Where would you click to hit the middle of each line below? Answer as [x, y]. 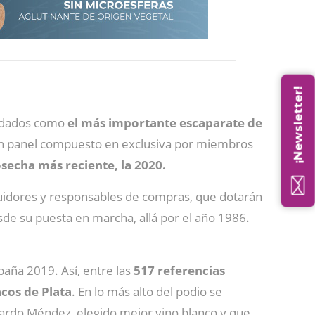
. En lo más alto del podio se [147, 291]
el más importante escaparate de [165, 122]
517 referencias [179, 270]
